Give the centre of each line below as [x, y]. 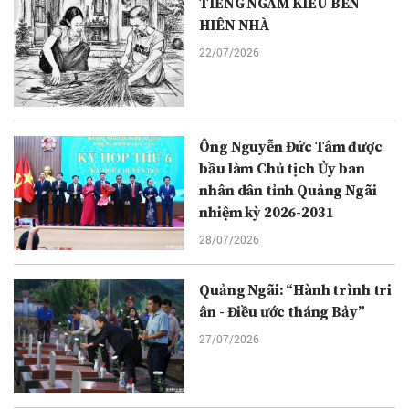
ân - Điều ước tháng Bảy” [282, 313]
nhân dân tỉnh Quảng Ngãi [288, 191]
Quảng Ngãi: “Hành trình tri [296, 291]
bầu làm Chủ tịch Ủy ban [282, 169]
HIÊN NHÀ [235, 26]
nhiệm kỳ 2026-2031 [267, 213]
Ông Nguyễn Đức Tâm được [291, 147]
